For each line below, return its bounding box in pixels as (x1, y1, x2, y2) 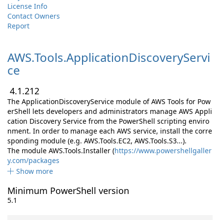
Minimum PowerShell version (7, 185, 129, 196)
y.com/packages (7, 156, 59, 165)
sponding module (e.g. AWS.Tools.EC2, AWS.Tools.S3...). (7, 136, 187, 145)
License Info (7, 1, 47, 11)
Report (7, 21, 29, 30)
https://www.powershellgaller (114, 146, 212, 155)
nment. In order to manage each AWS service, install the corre (7, 126, 212, 136)
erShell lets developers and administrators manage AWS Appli (7, 107, 212, 116)
